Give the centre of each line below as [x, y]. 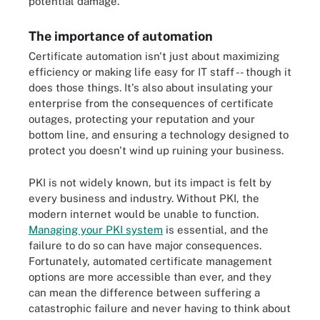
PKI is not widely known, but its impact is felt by [150, 182]
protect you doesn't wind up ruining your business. [156, 150]
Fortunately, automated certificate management [150, 261]
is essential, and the [216, 229]
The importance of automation [121, 36]
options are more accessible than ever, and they [150, 276]
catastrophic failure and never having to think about [160, 308]
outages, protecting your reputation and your [142, 119]
